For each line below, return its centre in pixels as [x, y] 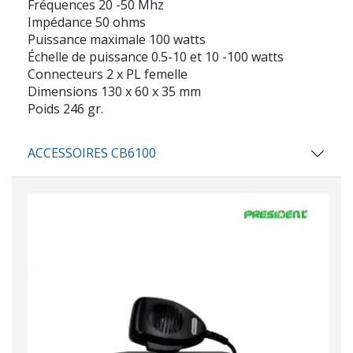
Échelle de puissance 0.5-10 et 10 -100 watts [156, 57]
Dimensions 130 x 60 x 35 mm [114, 92]
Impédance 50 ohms [87, 22]
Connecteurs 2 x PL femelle [108, 74]
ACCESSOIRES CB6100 [92, 153]
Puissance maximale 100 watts [117, 40]
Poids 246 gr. [65, 109]
